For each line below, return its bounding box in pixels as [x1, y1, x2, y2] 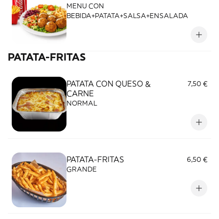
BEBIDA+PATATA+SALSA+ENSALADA [66, 11, 188, 20]
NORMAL [66, 99, 97, 108]
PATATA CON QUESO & [66, 79, 151, 88]
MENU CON [66, 1, 104, 10]
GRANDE [66, 165, 97, 174]
